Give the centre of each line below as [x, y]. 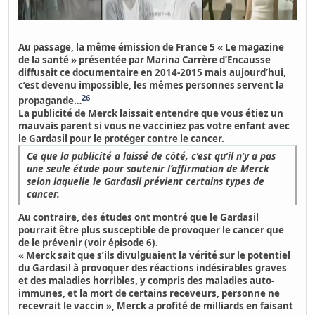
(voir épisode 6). [121, 243]
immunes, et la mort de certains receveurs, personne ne [149, 294]
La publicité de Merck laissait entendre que [120, 114]
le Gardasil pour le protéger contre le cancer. [122, 139]
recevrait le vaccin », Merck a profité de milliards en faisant [156, 306]
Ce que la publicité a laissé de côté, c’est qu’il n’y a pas [152, 156]
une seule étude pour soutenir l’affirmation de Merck [148, 169]
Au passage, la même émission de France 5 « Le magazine [152, 47]
